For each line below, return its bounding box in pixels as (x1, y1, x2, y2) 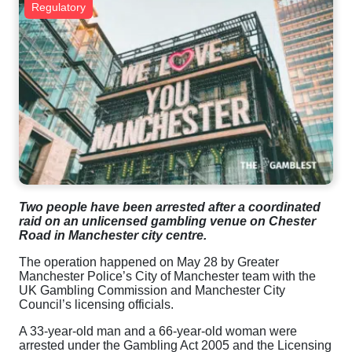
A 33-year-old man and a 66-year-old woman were (19, 324, 297, 339)
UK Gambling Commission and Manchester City (19, 284, 285, 298)
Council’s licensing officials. (19, 298, 174, 312)
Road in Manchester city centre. (19, 229, 207, 243)
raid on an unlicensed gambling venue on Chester (19, 214, 316, 229)
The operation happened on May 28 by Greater (19, 255, 279, 269)
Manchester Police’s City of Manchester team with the (19, 269, 316, 284)
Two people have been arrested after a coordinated (19, 200, 321, 214)
